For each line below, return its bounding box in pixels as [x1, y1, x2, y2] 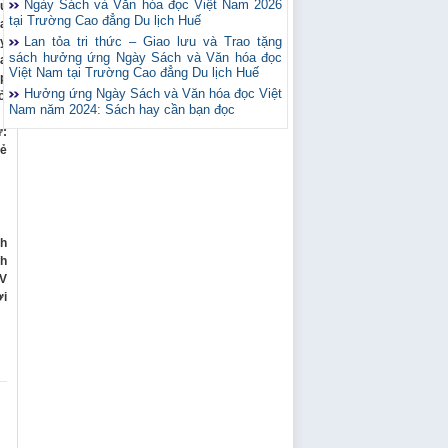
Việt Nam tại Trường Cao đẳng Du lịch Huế [9, 65, 259, 80]
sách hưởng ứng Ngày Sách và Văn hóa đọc [9, 50, 282, 65]
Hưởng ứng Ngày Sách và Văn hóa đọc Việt [24, 86, 282, 101]
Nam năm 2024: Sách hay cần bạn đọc [9, 102, 235, 117]
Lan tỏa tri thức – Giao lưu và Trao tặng [24, 34, 282, 49]
